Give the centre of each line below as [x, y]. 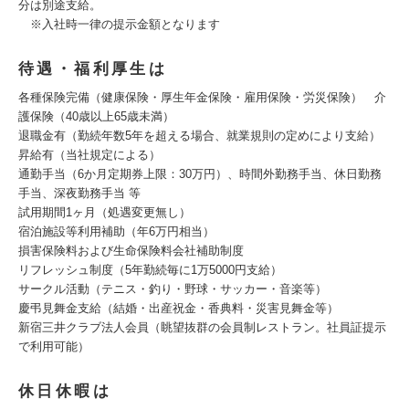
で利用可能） [54, 346]
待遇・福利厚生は [93, 69]
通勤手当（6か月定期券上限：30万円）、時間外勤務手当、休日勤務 [200, 174]
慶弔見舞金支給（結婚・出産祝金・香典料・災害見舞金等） [178, 308]
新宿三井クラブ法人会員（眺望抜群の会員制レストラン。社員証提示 [202, 327]
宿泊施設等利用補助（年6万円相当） [116, 231]
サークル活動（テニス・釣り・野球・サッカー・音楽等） [173, 289]
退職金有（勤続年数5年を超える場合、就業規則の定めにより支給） [199, 136]
